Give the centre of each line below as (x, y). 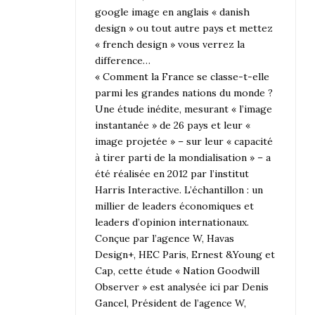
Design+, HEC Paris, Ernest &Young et (185, 254)
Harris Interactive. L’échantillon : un (179, 189)
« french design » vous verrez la (170, 44)
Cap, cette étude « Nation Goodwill (178, 270)
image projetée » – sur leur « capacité (184, 141)
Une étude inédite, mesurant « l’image (184, 109)
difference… (123, 60)
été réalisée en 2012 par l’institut (172, 173)
